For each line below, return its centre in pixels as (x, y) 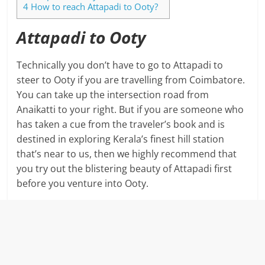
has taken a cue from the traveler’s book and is (121, 125)
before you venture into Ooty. (83, 184)
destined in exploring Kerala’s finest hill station (121, 139)
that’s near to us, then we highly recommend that (127, 154)
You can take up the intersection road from (113, 95)
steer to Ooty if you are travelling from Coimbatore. (131, 80)
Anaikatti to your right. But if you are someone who (130, 110)
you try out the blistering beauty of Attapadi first (125, 169)
